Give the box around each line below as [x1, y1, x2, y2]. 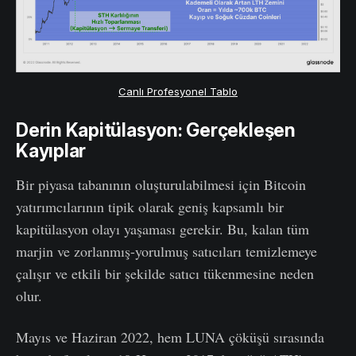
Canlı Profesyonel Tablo [118, 85, 238, 99]
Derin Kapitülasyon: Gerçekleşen [16, 118, 296, 141]
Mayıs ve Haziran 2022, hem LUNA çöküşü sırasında [16, 327, 324, 346]
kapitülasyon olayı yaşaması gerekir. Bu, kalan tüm [16, 219, 309, 238]
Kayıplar [16, 139, 87, 162]
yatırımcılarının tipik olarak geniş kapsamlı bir [16, 196, 284, 216]
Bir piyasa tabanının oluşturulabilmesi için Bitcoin [16, 174, 306, 194]
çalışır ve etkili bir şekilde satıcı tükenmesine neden [16, 263, 314, 283]
